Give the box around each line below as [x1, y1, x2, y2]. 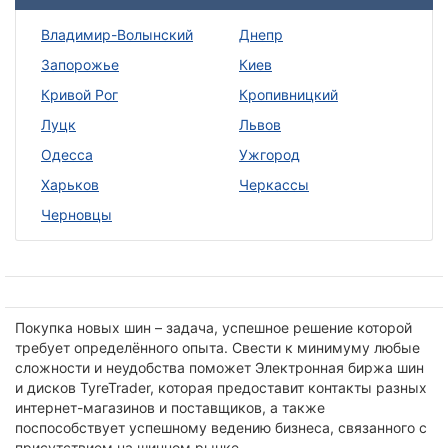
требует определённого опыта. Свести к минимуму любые [15, 339, 420, 357]
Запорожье [41, 56, 119, 74]
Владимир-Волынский [41, 26, 193, 44]
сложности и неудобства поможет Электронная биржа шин [15, 359, 424, 377]
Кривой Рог [41, 86, 118, 104]
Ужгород [239, 146, 300, 164]
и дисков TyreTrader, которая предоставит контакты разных [15, 379, 427, 397]
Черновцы [41, 206, 112, 224]
